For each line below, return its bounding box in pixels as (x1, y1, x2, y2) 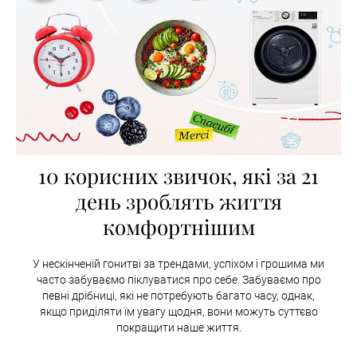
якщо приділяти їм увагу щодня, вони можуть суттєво (39, 305, 318, 318)
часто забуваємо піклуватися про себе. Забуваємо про (36, 273, 321, 286)
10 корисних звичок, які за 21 (38, 162, 319, 190)
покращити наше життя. (116, 321, 241, 334)
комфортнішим (102, 213, 255, 241)
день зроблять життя (75, 187, 282, 215)
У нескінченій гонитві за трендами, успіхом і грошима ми (33, 257, 324, 270)
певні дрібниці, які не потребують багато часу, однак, (42, 289, 315, 302)
